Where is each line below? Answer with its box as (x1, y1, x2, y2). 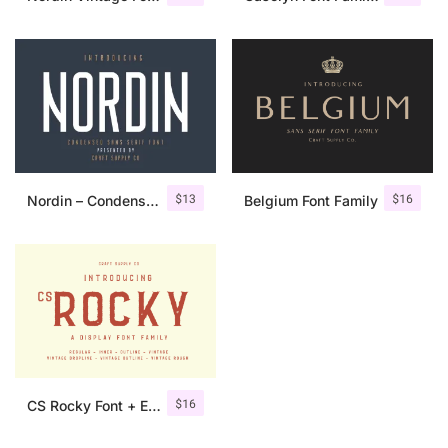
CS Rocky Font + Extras (148, 396, 161, 414)
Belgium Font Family (244, 192, 378, 210)
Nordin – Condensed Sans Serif (146, 192, 159, 210)
